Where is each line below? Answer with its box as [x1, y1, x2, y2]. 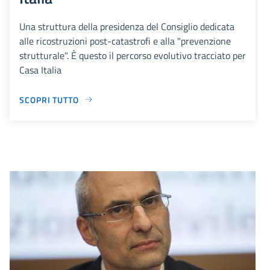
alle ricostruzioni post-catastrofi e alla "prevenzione [19, 33, 231, 48]
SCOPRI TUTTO [19, 93, 79, 106]
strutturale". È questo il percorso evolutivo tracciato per [19, 48, 246, 63]
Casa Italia [19, 62, 61, 77]
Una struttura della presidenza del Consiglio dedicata [19, 19, 234, 34]
